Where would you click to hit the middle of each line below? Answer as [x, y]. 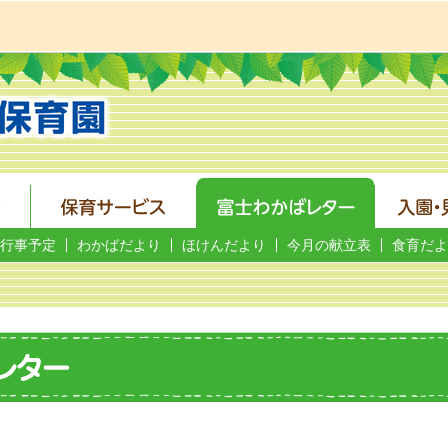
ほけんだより [224, 244]
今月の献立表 [329, 244]
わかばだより [119, 244]
